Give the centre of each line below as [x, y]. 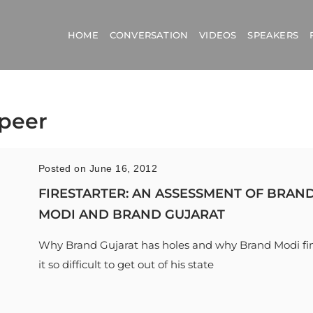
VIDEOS [218, 35]
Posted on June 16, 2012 [97, 168]
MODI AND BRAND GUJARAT [131, 214]
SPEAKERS [273, 35]
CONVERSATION [149, 35]
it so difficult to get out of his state [126, 264]
